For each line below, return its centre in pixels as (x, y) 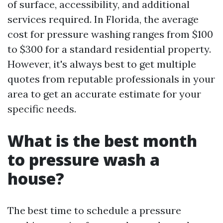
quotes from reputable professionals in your (111, 79)
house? (36, 178)
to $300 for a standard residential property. (109, 49)
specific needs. (42, 109)
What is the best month (102, 141)
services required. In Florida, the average (103, 19)
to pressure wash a (84, 160)
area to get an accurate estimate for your (104, 94)
